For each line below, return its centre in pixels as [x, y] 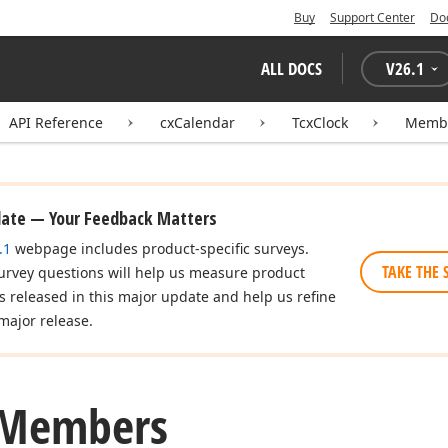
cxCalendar [197, 122]
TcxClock [320, 122]
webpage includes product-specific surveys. [160, 248]
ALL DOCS [291, 68]
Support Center [372, 17]
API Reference [56, 122]
